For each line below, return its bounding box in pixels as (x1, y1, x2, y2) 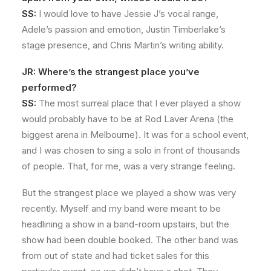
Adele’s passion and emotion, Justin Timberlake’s (22, 24, 226, 35)
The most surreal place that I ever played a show (36, 97, 241, 109)
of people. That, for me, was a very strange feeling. (22, 160, 235, 172)
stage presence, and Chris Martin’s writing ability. (22, 39, 224, 51)
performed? (22, 82, 77, 93)
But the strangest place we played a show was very (22, 187, 236, 198)
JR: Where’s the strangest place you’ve (22, 66, 200, 77)
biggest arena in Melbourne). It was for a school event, (22, 129, 249, 140)
